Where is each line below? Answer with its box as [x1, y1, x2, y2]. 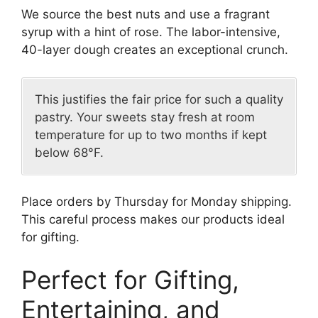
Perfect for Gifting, [21, 264, 239, 295]
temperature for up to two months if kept [35, 127, 267, 142]
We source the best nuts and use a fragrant [21, 7, 270, 22]
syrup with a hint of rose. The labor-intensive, [21, 25, 280, 40]
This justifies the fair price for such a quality [35, 92, 283, 106]
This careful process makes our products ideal [21, 212, 285, 227]
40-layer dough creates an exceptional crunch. [21, 43, 288, 57]
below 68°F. [35, 145, 104, 160]
